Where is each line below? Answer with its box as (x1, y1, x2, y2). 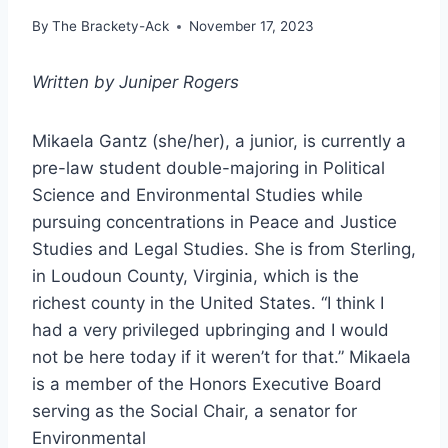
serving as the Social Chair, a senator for (32, 401, 357, 422)
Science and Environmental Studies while (32, 185, 363, 206)
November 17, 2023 (189, 18, 315, 35)
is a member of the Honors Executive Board (32, 374, 382, 395)
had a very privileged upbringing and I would (32, 320, 389, 341)
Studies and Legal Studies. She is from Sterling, (32, 239, 416, 260)
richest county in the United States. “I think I (32, 293, 384, 314)
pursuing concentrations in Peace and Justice (32, 212, 397, 233)
